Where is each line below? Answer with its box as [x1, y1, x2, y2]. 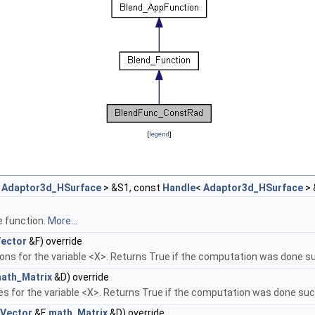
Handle [162, 182, 195, 194]
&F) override [27, 236, 82, 247]
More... [48, 215, 77, 227]
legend [148, 130, 169, 139]
